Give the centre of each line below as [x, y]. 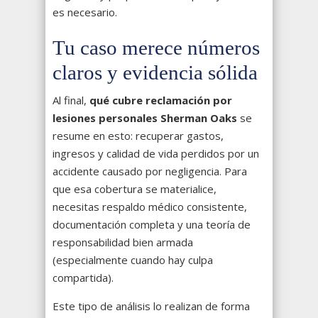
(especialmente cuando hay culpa [133, 260]
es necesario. [85, 12]
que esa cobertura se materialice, [135, 189]
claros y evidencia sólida [155, 73]
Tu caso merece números [156, 48]
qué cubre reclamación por [161, 100]
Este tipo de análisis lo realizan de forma [151, 306]
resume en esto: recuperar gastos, [138, 136]
